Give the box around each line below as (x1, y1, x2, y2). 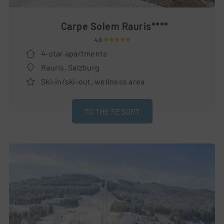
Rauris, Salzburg (39, 62, 100, 72)
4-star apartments (39, 48, 107, 58)
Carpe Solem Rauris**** (60, 19, 168, 32)
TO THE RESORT (84, 106, 140, 116)
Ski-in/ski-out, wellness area (39, 76, 145, 86)
